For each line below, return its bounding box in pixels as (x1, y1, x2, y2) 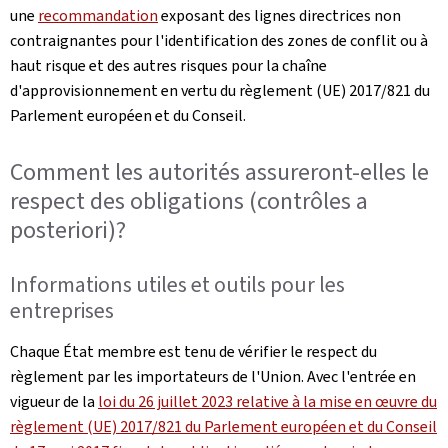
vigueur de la (10, 390, 98, 412)
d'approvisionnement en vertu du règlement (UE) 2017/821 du (10, 80, 430, 101)
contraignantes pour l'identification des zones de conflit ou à (10, 30, 428, 51)
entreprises (10, 296, 114, 325)
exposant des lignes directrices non (158, 5, 401, 26)
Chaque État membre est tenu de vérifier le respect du (10, 340, 377, 362)
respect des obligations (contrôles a (10, 185, 368, 217)
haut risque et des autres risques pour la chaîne (10, 55, 327, 76)
